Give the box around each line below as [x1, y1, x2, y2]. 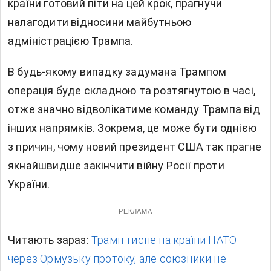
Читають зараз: [8, 233, 91, 247]
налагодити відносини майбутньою [8, 16, 192, 29]
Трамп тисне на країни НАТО [91, 233, 237, 247]
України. [8, 178, 50, 191]
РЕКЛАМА [118, 207, 153, 215]
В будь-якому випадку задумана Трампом [8, 65, 227, 79]
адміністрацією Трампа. [8, 34, 134, 48]
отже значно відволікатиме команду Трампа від [8, 103, 260, 116]
